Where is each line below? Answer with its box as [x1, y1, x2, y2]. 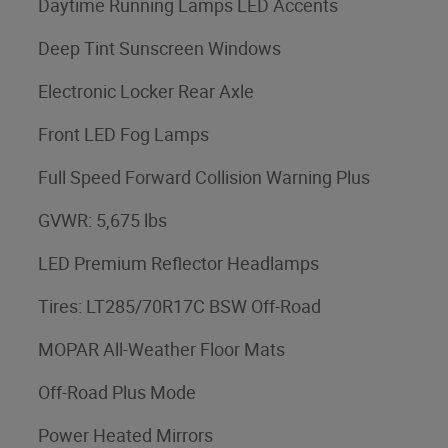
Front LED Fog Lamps [38, 123, 209, 145]
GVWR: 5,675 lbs [38, 209, 167, 231]
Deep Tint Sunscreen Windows [38, 37, 281, 59]
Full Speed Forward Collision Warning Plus [38, 166, 370, 188]
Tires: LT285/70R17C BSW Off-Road [38, 295, 321, 317]
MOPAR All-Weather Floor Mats [38, 338, 285, 360]
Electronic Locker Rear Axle [38, 80, 254, 102]
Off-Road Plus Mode [38, 381, 196, 403]
